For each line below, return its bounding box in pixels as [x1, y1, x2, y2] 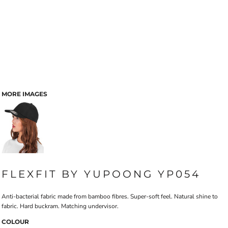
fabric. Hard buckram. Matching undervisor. [2, 202, 119, 210]
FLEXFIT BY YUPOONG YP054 [2, 168, 201, 180]
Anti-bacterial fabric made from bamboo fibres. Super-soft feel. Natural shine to [2, 192, 218, 201]
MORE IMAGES [2, 90, 47, 98]
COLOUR [2, 218, 29, 225]
